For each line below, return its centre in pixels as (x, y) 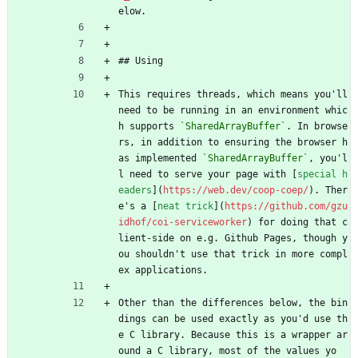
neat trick (185, 206)
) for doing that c (297, 222)
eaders (135, 190)
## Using (141, 60)
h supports (149, 126)
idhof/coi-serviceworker (183, 222)
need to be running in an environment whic (233, 110)
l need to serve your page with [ (208, 174)
